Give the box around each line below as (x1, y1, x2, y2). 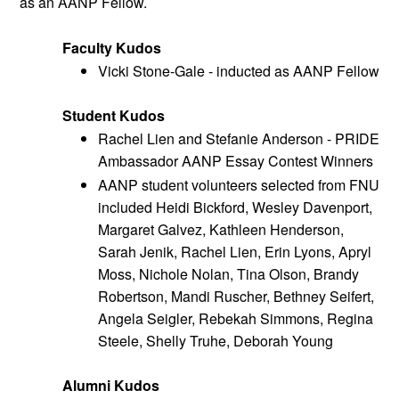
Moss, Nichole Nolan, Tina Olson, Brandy (98, 264, 359, 285)
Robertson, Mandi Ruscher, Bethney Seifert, (98, 286, 374, 307)
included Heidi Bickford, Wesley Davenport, (98, 197, 372, 218)
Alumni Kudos (62, 374, 159, 395)
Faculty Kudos (62, 37, 161, 58)
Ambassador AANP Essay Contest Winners (98, 150, 373, 171)
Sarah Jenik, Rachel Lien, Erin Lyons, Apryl (98, 241, 371, 263)
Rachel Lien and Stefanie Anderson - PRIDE (98, 127, 379, 149)
